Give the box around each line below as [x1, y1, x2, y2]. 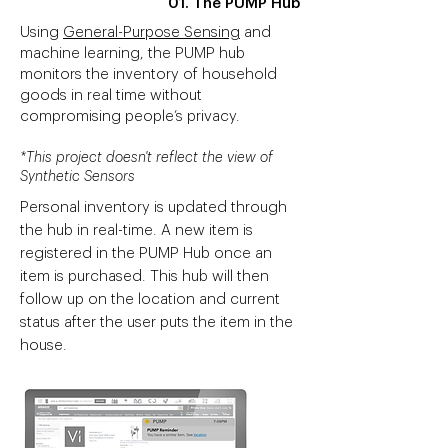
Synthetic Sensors [20, 170, 135, 184]
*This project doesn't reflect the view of [20, 151, 273, 165]
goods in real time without [20, 88, 202, 103]
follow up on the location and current [20, 292, 280, 307]
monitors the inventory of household [20, 67, 277, 82]
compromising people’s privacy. [20, 109, 244, 124]
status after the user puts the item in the [20, 315, 293, 330]
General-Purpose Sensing [63, 25, 240, 40]
